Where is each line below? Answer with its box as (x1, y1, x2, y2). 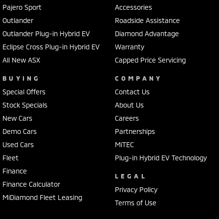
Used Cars (2, 140, 34, 149)
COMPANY (114, 74, 163, 83)
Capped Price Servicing (114, 56, 186, 65)
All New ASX (2, 56, 40, 65)
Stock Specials (2, 101, 47, 109)
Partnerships (114, 127, 155, 136)
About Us (114, 101, 144, 109)
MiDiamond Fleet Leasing (2, 193, 82, 202)
